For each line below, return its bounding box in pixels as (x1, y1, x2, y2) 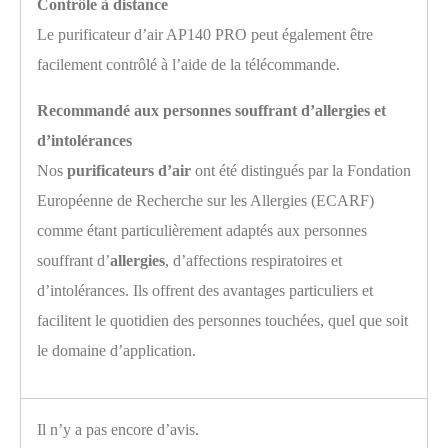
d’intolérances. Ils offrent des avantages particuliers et (37, 281, 373, 299)
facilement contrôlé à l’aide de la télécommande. (37, 55, 340, 73)
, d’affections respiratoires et (165, 251, 342, 269)
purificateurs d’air (67, 161, 191, 179)
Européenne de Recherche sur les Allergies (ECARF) (37, 191, 374, 209)
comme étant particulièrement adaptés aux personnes (37, 221, 367, 239)
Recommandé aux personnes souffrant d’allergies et (37, 101, 386, 119)
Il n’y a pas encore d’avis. (37, 420, 199, 438)
